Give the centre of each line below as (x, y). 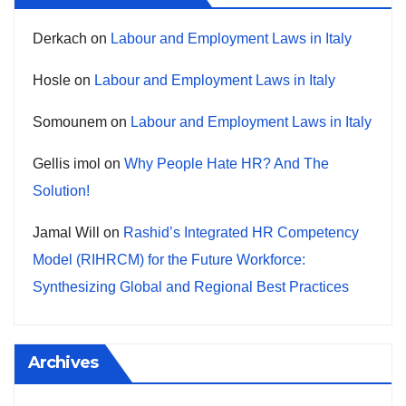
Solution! (61, 191)
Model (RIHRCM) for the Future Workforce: (169, 260)
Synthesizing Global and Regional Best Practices (191, 287)
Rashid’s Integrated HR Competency (241, 233)
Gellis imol (67, 164)
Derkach (60, 39)
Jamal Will (66, 233)
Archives (63, 363)
